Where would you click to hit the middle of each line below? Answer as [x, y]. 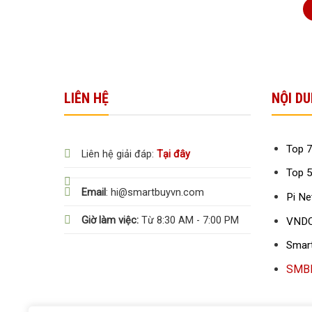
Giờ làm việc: [110, 220]
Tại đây [173, 154]
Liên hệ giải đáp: [119, 154]
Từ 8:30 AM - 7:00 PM [189, 220]
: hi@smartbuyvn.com [155, 192]
